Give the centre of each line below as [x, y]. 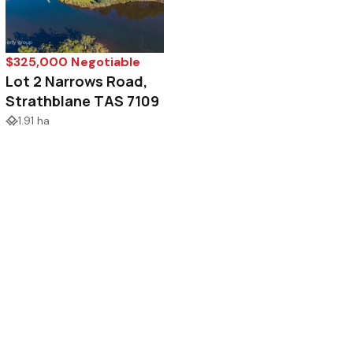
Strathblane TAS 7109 [83, 101]
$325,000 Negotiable [73, 62]
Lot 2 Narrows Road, [77, 82]
